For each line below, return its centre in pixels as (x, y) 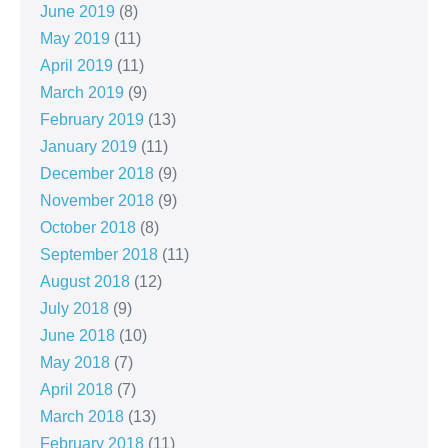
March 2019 (82, 92)
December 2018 (97, 173)
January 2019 (88, 146)
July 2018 (74, 308)
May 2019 (75, 38)
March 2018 (82, 416)
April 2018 (76, 389)
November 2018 (97, 200)
